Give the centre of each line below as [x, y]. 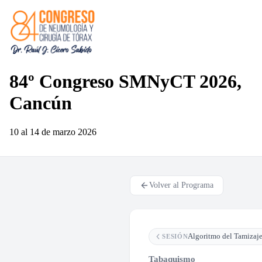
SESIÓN [175, 237]
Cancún [41, 103]
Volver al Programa [181, 185]
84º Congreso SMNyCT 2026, [125, 82]
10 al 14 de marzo [42, 132]
